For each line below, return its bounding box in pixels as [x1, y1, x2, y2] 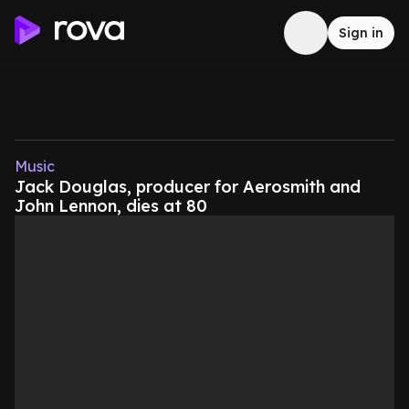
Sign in [339, 25, 383, 41]
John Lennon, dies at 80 [15, 195, 207, 216]
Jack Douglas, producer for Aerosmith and [15, 176, 361, 197]
